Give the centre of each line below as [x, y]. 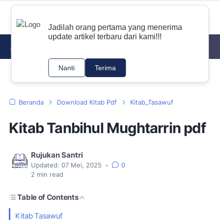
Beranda [31, 102]
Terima [106, 68]
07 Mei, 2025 [82, 165]
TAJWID [161, 47]
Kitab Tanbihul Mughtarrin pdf [107, 128]
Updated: [45, 165]
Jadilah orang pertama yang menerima [115, 27]
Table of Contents [48, 197]
